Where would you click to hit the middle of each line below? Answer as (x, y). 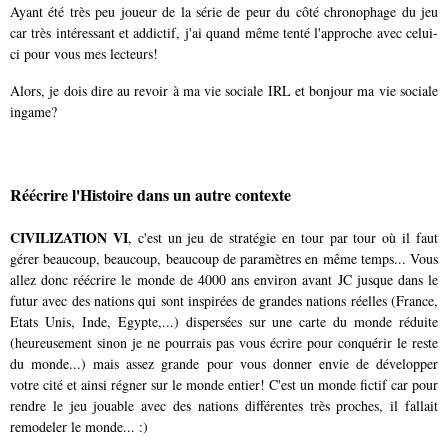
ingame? (33, 111)
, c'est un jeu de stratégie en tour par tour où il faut (283, 237)
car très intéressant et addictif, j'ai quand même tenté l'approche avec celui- (224, 32)
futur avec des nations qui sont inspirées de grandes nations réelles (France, (224, 300)
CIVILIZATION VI (69, 237)
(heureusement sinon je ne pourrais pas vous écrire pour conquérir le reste (224, 342)
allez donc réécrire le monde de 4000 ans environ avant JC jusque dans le (224, 279)
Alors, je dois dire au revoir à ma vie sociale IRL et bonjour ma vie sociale (224, 90)
